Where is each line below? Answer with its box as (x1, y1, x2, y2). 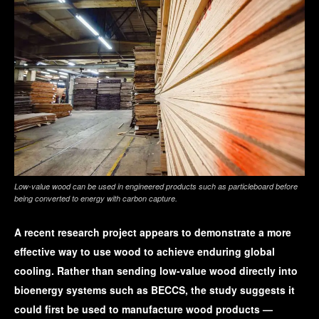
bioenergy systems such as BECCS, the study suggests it (14, 283, 295, 298)
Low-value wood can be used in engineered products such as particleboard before (14, 181, 298, 192)
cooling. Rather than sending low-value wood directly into (14, 263, 298, 278)
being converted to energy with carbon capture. (14, 193, 177, 204)
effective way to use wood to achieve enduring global (14, 244, 275, 259)
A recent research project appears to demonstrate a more (14, 225, 291, 240)
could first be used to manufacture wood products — (14, 302, 273, 317)
